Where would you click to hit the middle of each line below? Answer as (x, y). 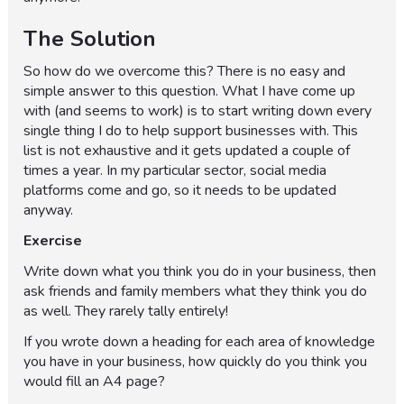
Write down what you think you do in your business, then (200, 272)
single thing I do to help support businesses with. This (191, 131)
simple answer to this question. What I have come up (190, 92)
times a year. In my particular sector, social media (175, 171)
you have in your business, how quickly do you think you (196, 362)
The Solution (90, 39)
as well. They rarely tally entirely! (126, 312)
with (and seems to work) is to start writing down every (198, 111)
